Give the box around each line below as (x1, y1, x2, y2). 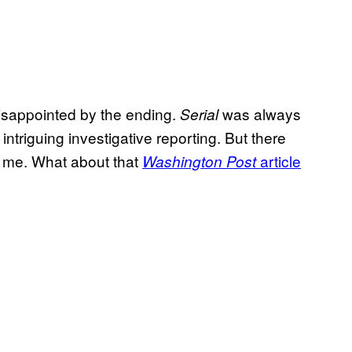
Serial (180, 104, 218, 125)
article (256, 150, 301, 172)
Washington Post (142, 151, 256, 172)
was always (218, 103, 301, 125)
